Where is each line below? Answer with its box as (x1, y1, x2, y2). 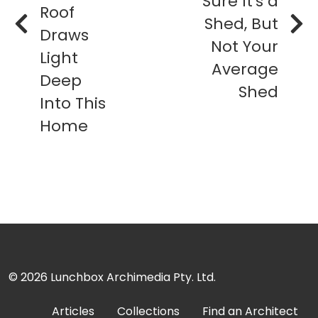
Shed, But (204, 13, 278, 35)
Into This (40, 92, 106, 115)
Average (212, 58, 278, 81)
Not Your (211, 35, 278, 58)
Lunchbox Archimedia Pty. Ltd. (50, 269, 216, 286)
